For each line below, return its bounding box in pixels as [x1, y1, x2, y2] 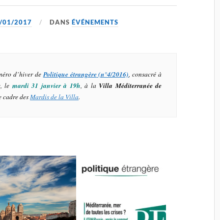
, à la [80, 80, 99, 90]
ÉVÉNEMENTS [72, 18, 119, 26]
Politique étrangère [43, 69, 97, 79]
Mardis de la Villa [30, 91, 79, 101]
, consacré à [129, 69, 162, 79]
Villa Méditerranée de [99, 80, 162, 90]
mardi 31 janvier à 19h [12, 80, 81, 90]
